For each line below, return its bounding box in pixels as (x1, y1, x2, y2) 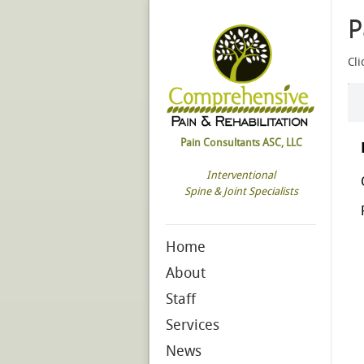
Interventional (206, 169, 275, 182)
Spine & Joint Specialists (184, 185, 298, 198)
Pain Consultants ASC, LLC (180, 136, 302, 149)
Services (166, 316, 219, 335)
